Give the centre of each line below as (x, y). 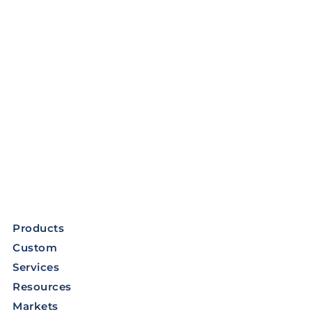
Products (38, 228)
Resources (42, 287)
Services (36, 267)
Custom (35, 248)
